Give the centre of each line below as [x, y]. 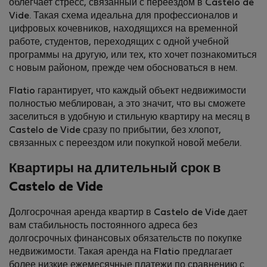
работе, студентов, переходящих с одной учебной [119, 43]
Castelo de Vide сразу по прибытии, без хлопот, [115, 131]
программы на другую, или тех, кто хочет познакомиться [133, 56]
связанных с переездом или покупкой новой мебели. [125, 144]
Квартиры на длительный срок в [115, 169]
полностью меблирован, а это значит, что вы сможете [127, 105]
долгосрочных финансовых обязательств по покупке [125, 239]
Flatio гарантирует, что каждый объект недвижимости [128, 91]
